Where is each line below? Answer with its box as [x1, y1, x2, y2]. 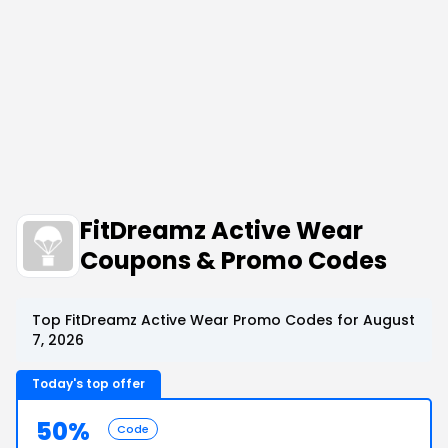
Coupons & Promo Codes [80, 244, 387, 277]
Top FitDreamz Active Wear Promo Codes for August [32, 310, 415, 330]
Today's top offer [32, 375, 145, 392]
